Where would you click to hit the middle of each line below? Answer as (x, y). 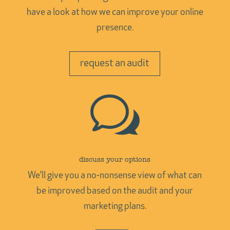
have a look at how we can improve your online (115, 13)
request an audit (115, 64)
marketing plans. (115, 207)
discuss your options (115, 159)
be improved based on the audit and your (115, 191)
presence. (115, 28)
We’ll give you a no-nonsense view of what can (115, 176)
